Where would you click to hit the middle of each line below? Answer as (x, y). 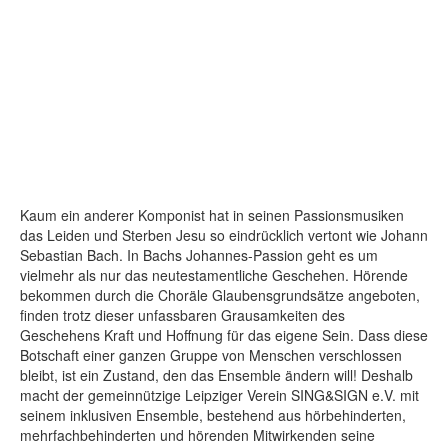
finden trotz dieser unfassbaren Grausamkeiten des (182, 314)
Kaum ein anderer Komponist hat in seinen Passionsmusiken (212, 214)
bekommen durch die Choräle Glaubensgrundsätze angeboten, (220, 294)
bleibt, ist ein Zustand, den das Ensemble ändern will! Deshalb (216, 374)
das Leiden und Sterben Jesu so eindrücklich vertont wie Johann (224, 234)
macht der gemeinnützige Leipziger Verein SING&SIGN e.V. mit (219, 394)
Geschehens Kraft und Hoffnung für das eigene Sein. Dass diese (224, 334)
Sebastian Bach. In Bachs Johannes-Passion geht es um (199, 254)
